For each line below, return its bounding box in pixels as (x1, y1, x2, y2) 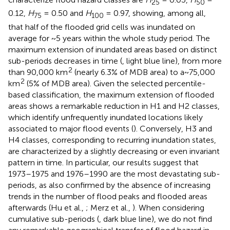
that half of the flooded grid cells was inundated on (8, 22, 195, 32)
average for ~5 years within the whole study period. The (8, 33, 210, 43)
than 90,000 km (8, 67, 68, 77)
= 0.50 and (42, 8, 85, 18)
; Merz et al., (86, 202, 132, 213)
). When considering (132, 202, 204, 213)
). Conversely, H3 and (133, 123, 212, 133)
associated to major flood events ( (8, 123, 133, 133)
